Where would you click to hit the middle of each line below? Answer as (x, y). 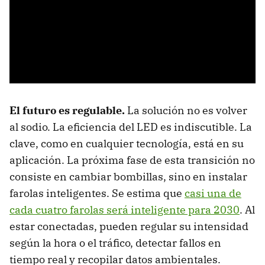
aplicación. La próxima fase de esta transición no (132, 160)
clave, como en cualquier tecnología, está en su (127, 144)
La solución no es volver (186, 111)
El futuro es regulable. (67, 111)
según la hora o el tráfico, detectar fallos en (115, 243)
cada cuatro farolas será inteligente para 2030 (125, 210)
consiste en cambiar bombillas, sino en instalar (128, 177)
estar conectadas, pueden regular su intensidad (129, 227)
